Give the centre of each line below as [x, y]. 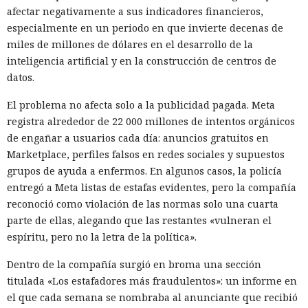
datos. [21, 78]
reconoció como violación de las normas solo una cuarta [143, 204]
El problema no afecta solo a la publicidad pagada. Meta [141, 105]
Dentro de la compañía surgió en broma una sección [134, 265]
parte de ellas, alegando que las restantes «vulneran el [139, 221]
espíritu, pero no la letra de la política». [102, 237]
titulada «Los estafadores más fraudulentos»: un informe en [152, 281]
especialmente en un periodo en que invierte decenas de [145, 28]
